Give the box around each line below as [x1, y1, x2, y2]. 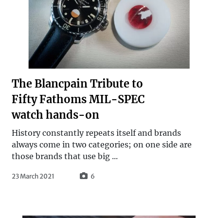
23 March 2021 [12, 172, 54, 181]
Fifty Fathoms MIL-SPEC [12, 92, 145, 106]
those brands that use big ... [12, 151, 118, 161]
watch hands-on [12, 108, 99, 122]
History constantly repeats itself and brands [12, 127, 181, 138]
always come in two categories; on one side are [12, 139, 192, 149]
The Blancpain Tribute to [12, 77, 143, 91]
